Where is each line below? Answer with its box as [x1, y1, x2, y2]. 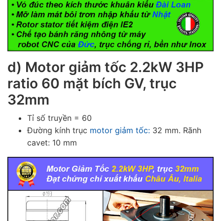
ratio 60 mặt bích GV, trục [7, 75, 177, 92]
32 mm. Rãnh [150, 125, 201, 136]
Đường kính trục [27, 125, 90, 136]
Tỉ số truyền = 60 [27, 113, 92, 123]
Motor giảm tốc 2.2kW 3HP [25, 59, 204, 76]
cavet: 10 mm [27, 138, 77, 148]
